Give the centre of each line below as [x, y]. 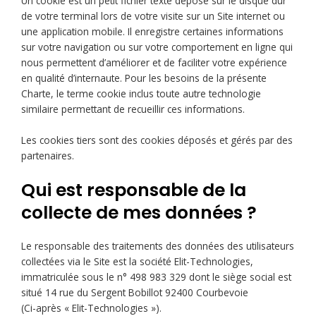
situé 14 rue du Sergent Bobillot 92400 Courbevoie [135, 292]
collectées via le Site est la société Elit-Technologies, [137, 261]
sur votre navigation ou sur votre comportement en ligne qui [157, 47]
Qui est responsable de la [134, 190]
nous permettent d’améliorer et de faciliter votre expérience [154, 62]
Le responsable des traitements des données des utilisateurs [158, 245]
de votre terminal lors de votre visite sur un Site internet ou [153, 16]
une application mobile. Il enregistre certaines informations [152, 31]
